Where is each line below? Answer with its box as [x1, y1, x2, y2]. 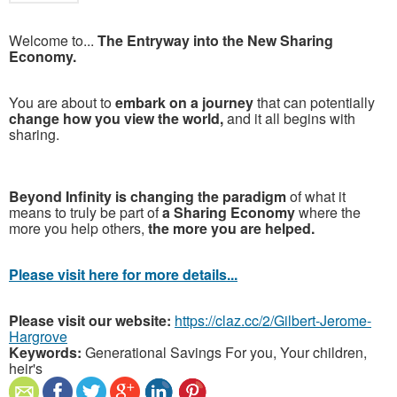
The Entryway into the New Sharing [97, 30, 333, 51]
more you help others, [9, 218, 148, 239]
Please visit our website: [9, 310, 171, 331]
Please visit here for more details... [9, 264, 237, 285]
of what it [286, 186, 346, 207]
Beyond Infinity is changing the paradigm [9, 186, 286, 207]
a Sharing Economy [162, 202, 299, 223]
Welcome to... [9, 30, 97, 51]
